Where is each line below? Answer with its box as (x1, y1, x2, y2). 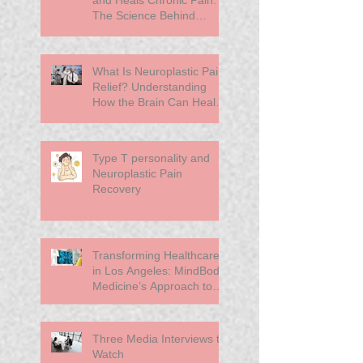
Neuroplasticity (92, 23, 168, 37)
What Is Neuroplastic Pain (92, 64, 224, 78)
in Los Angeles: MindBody (92, 263, 225, 277)
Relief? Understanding (92, 79, 207, 93)
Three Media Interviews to (92, 331, 226, 345)
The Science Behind (92, 8, 195, 22)
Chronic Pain (92, 110, 158, 124)
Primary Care (92, 294, 160, 308)
